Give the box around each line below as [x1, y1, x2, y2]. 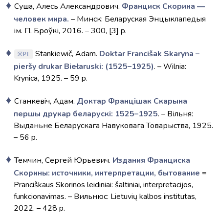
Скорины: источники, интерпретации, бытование [14, 168, 200, 178]
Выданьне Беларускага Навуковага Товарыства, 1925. [14, 120, 213, 131]
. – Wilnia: [154, 61, 186, 72]
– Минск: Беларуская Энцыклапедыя [69, 14, 206, 24]
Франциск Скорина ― [122, 1, 205, 12]
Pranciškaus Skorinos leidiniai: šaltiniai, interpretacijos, [14, 179, 193, 190]
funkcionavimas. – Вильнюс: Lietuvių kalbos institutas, [14, 191, 197, 202]
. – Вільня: [158, 109, 193, 119]
